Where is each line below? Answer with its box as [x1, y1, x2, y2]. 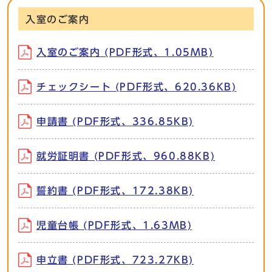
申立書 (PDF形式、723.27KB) [36, 255, 194, 265]
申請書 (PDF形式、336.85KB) [36, 117, 194, 127]
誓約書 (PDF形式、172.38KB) [36, 186, 194, 196]
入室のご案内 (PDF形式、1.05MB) [36, 47, 214, 58]
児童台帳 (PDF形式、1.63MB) [36, 220, 192, 231]
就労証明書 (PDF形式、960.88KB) [36, 151, 216, 161]
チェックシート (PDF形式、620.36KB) [36, 82, 237, 92]
